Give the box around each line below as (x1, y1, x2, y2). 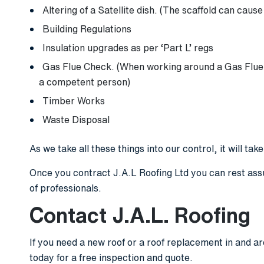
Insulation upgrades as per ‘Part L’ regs (42, 43, 213, 52)
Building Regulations (42, 24, 131, 34)
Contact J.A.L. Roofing (29, 204, 250, 226)
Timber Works (42, 96, 105, 105)
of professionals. (29, 183, 101, 193)
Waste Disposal (42, 115, 110, 124)
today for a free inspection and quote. (29, 253, 193, 262)
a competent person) (39, 77, 130, 87)
